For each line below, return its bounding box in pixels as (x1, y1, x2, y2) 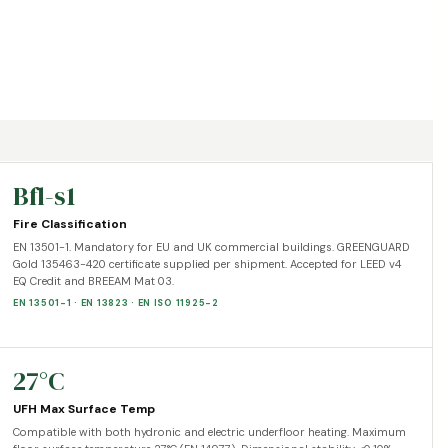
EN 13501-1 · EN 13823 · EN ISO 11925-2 (13, 296, 219, 309)
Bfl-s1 (13, 177, 77, 214)
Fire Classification (13, 215, 128, 232)
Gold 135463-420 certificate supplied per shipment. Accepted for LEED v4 (13, 256, 402, 271)
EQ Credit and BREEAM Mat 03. (13, 273, 175, 288)
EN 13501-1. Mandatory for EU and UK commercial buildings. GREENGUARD (13, 239, 411, 254)
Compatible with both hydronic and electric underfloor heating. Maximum (13, 424, 407, 439)
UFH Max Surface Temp (13, 400, 156, 417)
